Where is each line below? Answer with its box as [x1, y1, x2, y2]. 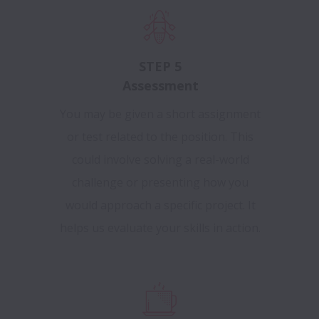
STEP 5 [139, 58, 182, 75]
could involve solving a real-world [71, 152, 249, 168]
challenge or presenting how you [72, 174, 249, 191]
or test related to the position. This [67, 129, 253, 145]
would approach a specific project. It [65, 197, 256, 214]
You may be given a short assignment [60, 106, 261, 122]
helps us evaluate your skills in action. [60, 220, 261, 236]
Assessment [122, 77, 199, 95]
